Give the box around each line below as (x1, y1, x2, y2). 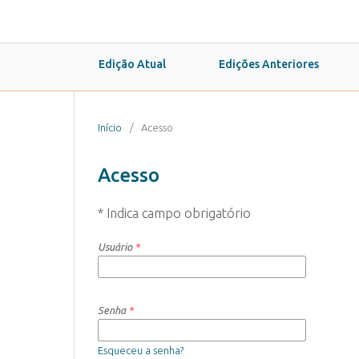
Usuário (98, 241, 135, 252)
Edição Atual (99, 58, 166, 71)
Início (98, 121, 122, 133)
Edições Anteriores (219, 58, 319, 71)
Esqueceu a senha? (98, 345, 184, 356)
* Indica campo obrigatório (98, 205, 251, 220)
